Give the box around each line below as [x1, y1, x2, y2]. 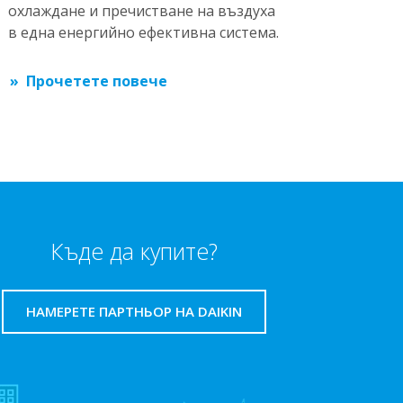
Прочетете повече [26, 71, 168, 91]
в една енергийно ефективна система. [8, 22, 280, 42]
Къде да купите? [50, 236, 219, 266]
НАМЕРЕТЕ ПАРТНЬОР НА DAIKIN [26, 302, 243, 320]
